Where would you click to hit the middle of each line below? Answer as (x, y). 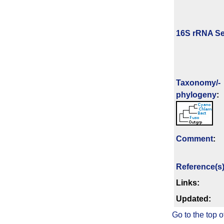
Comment (194, 139)
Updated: (193, 199)
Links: (188, 183)
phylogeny (196, 95)
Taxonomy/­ (198, 83)
